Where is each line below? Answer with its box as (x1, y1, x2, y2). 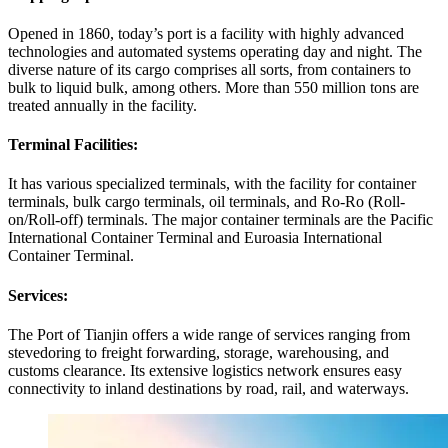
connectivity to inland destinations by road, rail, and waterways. (8, 379, 409, 397)
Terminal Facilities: (8, 136, 138, 154)
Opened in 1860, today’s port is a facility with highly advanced (8, 24, 404, 42)
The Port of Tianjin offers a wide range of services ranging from (8, 325, 410, 343)
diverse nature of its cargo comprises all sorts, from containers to (8, 60, 411, 78)
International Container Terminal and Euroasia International (8, 229, 382, 247)
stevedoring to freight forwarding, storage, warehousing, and (8, 343, 389, 361)
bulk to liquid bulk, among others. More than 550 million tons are (8, 78, 419, 96)
